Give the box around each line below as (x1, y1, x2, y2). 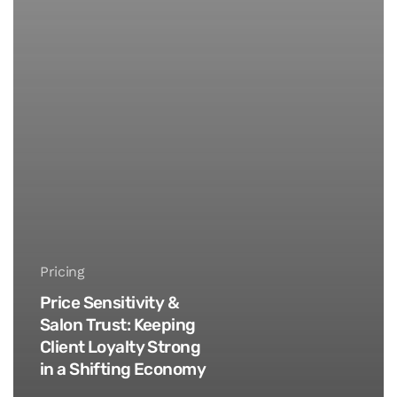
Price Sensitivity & (39, 292, 180, 313)
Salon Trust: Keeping (39, 314, 196, 335)
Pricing (39, 262, 85, 280)
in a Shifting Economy (39, 358, 206, 379)
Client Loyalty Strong (39, 336, 201, 357)
